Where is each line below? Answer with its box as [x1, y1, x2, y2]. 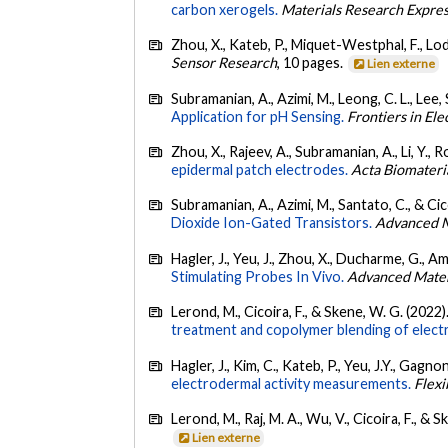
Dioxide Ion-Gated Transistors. [171, 214, 373, 232]
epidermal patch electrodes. [171, 161, 349, 179]
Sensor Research [171, 54, 278, 72]
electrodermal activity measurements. [171, 374, 412, 392]
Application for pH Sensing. [171, 107, 345, 125]
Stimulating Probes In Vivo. [171, 267, 345, 285]
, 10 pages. [277, 54, 347, 72]
